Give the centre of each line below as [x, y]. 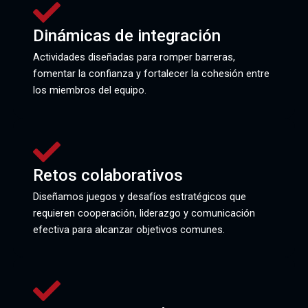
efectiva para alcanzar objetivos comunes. [129, 229]
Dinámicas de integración [126, 36]
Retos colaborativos [108, 175]
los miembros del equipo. [89, 90]
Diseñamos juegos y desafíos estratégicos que [139, 196]
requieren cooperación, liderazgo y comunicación [144, 213]
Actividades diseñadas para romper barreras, [134, 57]
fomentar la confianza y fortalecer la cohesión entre [151, 74]
